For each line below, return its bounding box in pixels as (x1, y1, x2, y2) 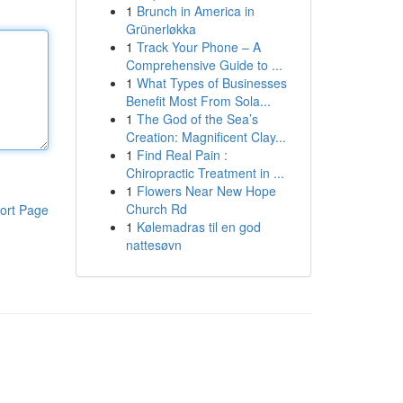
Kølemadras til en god (136, 218, 261, 236)
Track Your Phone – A (136, 38, 261, 56)
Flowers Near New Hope (136, 182, 276, 200)
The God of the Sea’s (136, 110, 258, 128)
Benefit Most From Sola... (125, 92, 271, 110)
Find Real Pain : (136, 146, 228, 164)
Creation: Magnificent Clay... (125, 128, 286, 146)
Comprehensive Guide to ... (125, 56, 282, 74)
